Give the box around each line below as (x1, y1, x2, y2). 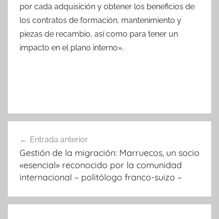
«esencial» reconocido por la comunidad (20, 159, 182, 171)
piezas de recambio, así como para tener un (20, 29, 178, 39)
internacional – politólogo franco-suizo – (20, 171, 182, 183)
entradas (7, 157, 62, 172)
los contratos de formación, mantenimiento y (20, 15, 181, 25)
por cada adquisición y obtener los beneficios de (20, 1, 195, 11)
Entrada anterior (30, 134, 88, 144)
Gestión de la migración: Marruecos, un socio (20, 147, 199, 158)
